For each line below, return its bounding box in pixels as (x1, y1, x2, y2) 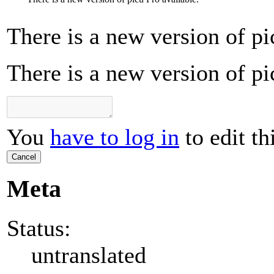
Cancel (12, 152, 36, 162)
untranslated (31, 242, 146, 268)
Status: (7, 215, 71, 241)
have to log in (50, 124, 179, 150)
